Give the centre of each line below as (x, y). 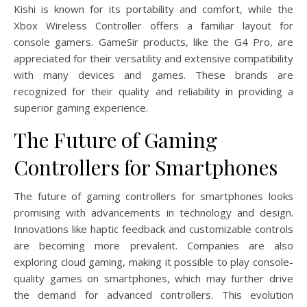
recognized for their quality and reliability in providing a (153, 91)
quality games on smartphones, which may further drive (153, 278)
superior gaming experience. (81, 107)
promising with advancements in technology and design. (153, 212)
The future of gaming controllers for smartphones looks (153, 196)
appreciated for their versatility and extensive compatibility (153, 58)
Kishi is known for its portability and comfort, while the (153, 9)
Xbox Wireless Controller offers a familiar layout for (153, 25)
